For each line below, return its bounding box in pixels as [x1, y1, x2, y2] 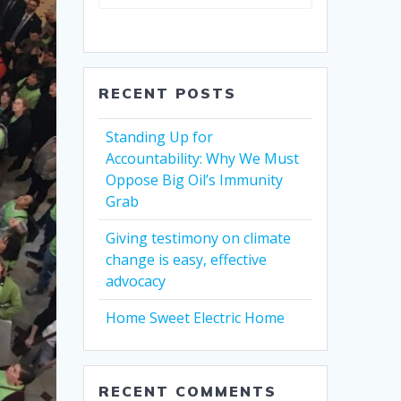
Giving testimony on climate [106, 228, 292, 249]
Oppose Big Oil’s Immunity [106, 170, 284, 191]
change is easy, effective [106, 250, 268, 270]
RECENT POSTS [98, 84, 237, 103]
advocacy [106, 271, 166, 292]
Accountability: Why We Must [106, 149, 300, 169]
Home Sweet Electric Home [106, 308, 286, 328]
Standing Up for [106, 127, 214, 148]
